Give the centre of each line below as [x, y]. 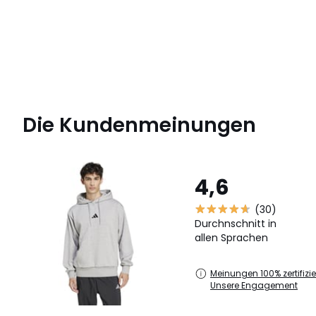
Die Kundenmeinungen [139, 126]
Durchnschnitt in [236, 224]
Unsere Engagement [254, 286]
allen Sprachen [231, 238]
